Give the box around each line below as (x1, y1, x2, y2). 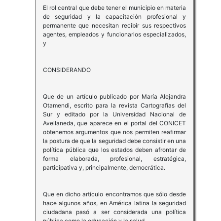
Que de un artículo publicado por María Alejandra (42, 93, 186, 101)
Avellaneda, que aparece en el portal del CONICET (42, 119, 186, 127)
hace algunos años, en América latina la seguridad (42, 199, 186, 207)
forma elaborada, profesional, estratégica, (42, 155, 186, 163)
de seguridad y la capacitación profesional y (42, 13, 186, 21)
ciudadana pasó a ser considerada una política (42, 208, 186, 216)
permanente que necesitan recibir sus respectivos (42, 22, 186, 30)
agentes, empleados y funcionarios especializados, (42, 31, 186, 38)
